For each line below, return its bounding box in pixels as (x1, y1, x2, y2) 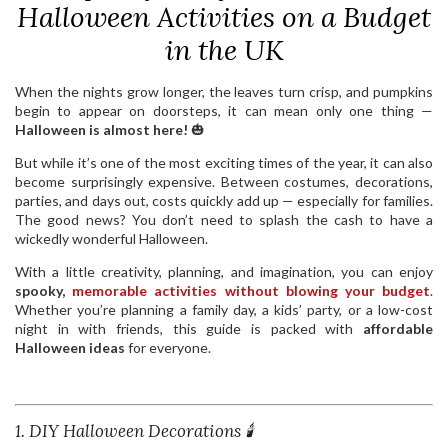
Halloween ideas (15, 339, 125, 356)
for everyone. (125, 339, 211, 356)
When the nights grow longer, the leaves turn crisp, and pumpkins (15, 83, 433, 100)
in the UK (164, 32, 284, 68)
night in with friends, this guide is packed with (15, 320, 363, 337)
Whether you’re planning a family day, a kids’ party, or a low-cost (15, 301, 433, 318)
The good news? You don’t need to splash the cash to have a (15, 211, 433, 228)
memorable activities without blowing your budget (72, 282, 431, 299)
